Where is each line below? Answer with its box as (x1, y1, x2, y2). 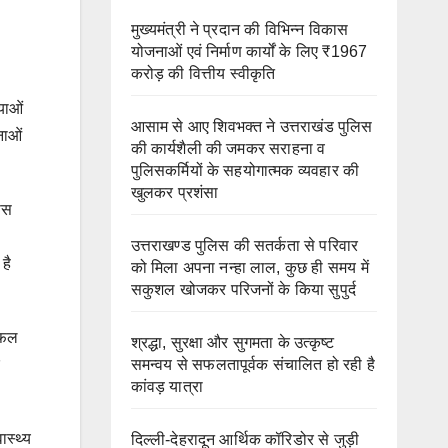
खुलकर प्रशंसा (130, 184, 219, 201)
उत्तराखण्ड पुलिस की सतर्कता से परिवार (130, 237, 359, 254)
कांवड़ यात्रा (130, 378, 203, 395)
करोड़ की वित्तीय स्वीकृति (130, 65, 276, 82)
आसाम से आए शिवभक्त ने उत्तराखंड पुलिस (130, 118, 373, 135)
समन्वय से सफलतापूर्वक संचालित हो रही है (130, 356, 375, 373)
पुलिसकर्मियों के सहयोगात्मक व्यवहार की (130, 162, 360, 179)
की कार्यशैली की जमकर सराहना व (130, 140, 326, 157)
